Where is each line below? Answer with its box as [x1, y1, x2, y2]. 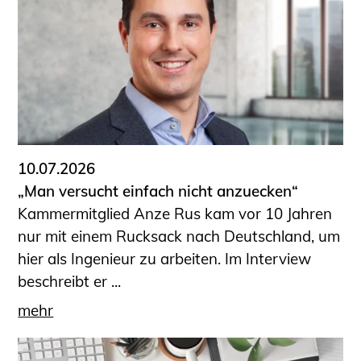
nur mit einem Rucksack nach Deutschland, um [18, 226, 341, 246]
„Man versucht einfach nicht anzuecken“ [18, 180, 299, 201]
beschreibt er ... [18, 271, 122, 291]
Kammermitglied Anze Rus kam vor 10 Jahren [18, 203, 333, 223]
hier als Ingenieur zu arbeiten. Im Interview [18, 248, 312, 268]
